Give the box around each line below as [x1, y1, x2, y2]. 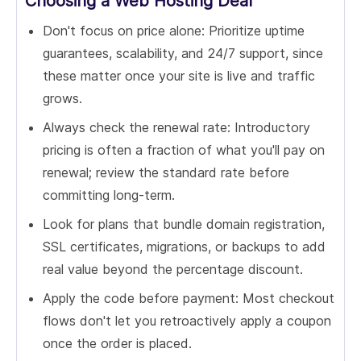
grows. [43, 90, 82, 106]
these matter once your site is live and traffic [43, 68, 315, 84]
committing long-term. [43, 187, 175, 203]
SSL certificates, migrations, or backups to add [43, 239, 326, 255]
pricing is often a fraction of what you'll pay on [43, 142, 325, 158]
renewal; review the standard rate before [43, 164, 289, 180]
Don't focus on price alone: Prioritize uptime [43, 23, 305, 39]
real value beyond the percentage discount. [43, 261, 303, 277]
